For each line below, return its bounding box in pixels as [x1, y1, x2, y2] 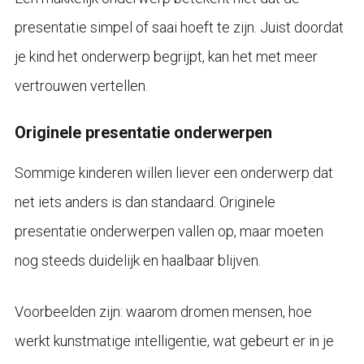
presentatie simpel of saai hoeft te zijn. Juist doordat [14, 18, 344, 36]
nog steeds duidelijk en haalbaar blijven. [14, 251, 261, 269]
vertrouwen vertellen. [14, 76, 148, 94]
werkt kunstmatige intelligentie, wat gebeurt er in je [14, 331, 334, 349]
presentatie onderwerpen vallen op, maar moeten [14, 222, 323, 240]
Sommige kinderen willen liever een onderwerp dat [14, 163, 333, 181]
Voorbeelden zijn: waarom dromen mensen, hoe [14, 302, 312, 320]
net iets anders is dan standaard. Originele [14, 193, 275, 210]
